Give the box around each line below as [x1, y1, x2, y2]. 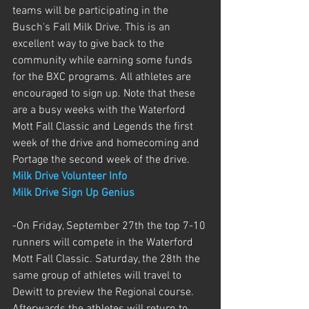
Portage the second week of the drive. [12, 152, 192, 167]
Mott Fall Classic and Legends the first [12, 119, 196, 134]
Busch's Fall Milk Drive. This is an [12, 20, 173, 34]
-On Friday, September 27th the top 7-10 [12, 219, 208, 233]
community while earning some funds [12, 53, 195, 68]
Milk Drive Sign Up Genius [12, 186, 134, 200]
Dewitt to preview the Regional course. [12, 285, 197, 299]
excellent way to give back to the [12, 37, 167, 51]
